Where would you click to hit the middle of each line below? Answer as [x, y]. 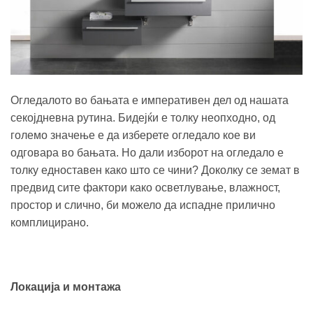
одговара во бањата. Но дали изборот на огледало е [147, 152]
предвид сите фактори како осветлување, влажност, [145, 187]
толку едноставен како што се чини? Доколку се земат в [155, 170]
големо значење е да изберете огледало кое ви [133, 135]
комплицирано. [50, 222]
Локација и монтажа [66, 286]
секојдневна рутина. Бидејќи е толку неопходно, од [143, 117]
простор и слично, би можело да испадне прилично [143, 205]
